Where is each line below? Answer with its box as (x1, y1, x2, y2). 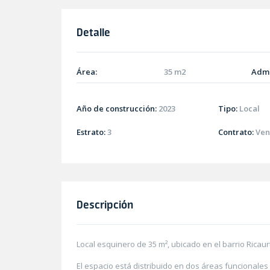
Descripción (77, 198, 133, 212)
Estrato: (77, 127, 105, 138)
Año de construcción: (77, 103, 157, 115)
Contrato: (218, 127, 254, 138)
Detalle (77, 25, 110, 39)
